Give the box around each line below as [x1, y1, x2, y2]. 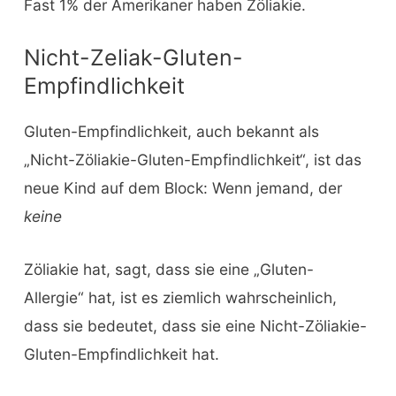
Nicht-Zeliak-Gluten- [23, 44, 243, 72]
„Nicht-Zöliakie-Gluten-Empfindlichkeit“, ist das [23, 150, 362, 170]
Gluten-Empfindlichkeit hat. [23, 345, 219, 364]
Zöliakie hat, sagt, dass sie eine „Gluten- [23, 260, 314, 279]
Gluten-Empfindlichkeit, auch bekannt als [23, 122, 319, 141]
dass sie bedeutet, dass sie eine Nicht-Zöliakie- [23, 316, 367, 336]
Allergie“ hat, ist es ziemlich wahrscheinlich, [23, 288, 337, 308]
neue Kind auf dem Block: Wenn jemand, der [23, 179, 342, 198]
